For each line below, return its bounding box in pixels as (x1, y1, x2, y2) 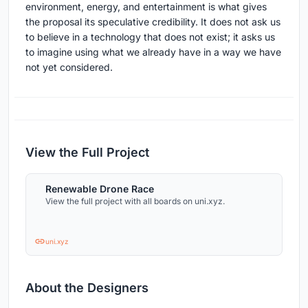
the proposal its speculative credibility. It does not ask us (25, 15, 280, 27)
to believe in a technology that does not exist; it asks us (25, 30, 275, 43)
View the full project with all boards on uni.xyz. (45, 195, 225, 206)
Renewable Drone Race (45, 182, 154, 195)
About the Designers (25, 280, 148, 295)
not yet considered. (25, 60, 113, 73)
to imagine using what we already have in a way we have (25, 45, 281, 58)
